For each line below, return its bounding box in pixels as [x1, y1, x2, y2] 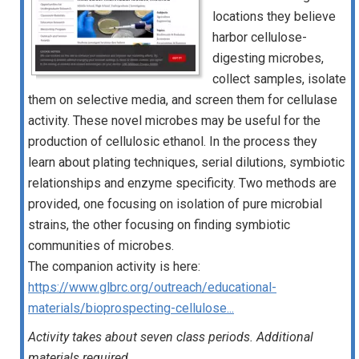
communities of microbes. [28, 238, 174, 253]
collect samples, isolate [212, 71, 346, 87]
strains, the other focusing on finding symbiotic [28, 217, 290, 232]
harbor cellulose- [212, 30, 307, 45]
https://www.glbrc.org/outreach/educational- [28, 280, 276, 295]
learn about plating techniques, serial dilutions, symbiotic [28, 155, 345, 170]
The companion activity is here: [28, 259, 200, 274]
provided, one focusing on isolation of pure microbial [28, 196, 322, 212]
